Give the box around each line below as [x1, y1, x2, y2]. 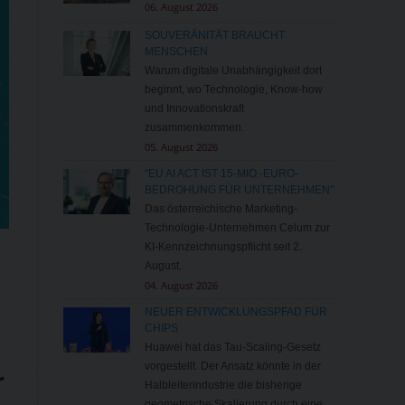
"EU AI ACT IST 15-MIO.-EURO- [144, 167, 298, 181]
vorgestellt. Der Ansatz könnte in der [144, 360, 321, 373]
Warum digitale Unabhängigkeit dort [144, 64, 322, 78]
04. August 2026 [144, 278, 218, 293]
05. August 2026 [144, 140, 218, 155]
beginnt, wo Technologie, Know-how [144, 83, 323, 97]
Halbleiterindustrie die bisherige [144, 379, 302, 392]
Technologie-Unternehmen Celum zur [144, 221, 330, 235]
